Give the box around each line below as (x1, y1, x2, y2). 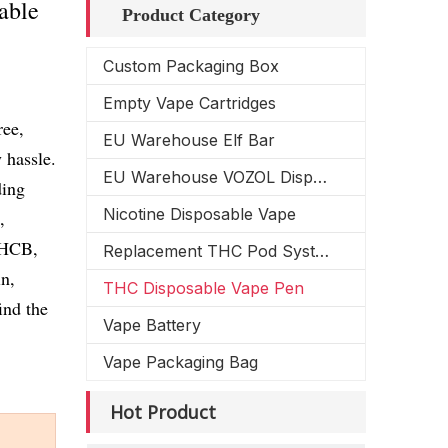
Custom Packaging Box (103, 56, 279, 76)
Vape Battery (103, 315, 201, 335)
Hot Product (110, 400, 216, 424)
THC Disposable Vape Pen (103, 278, 304, 298)
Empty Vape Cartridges (103, 93, 276, 113)
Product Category (122, 5, 260, 25)
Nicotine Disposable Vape (103, 204, 296, 224)
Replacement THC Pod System (315, 241, 329, 261)
